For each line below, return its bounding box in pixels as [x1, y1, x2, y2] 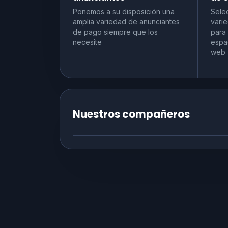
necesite [73, 37, 102, 46]
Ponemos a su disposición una [73, 7, 175, 16]
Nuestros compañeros [73, 106, 190, 121]
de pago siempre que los [73, 27, 158, 36]
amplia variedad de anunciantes [73, 17, 180, 26]
